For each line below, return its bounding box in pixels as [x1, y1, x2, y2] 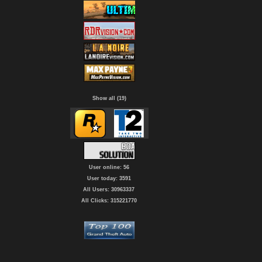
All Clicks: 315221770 [81, 198, 137, 204]
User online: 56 [88, 164, 129, 170]
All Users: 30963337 [83, 187, 135, 192]
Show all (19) [92, 95, 126, 101]
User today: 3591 [87, 175, 131, 181]
